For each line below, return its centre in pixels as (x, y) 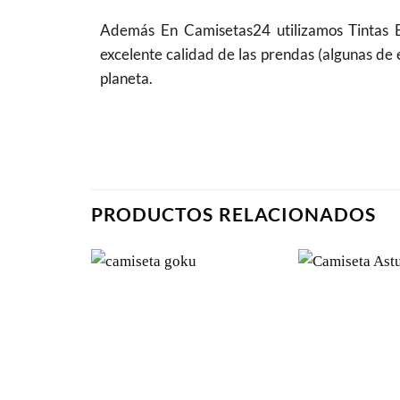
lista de (251, 328)
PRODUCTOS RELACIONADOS (234, 215)
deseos (251, 341)
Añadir (251, 301)
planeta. (126, 79)
